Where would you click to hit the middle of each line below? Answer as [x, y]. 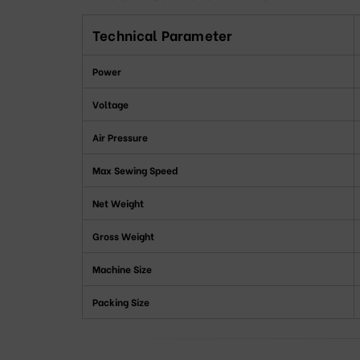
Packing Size [121, 302]
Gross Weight [123, 236]
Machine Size [122, 269]
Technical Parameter [163, 35]
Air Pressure [120, 137]
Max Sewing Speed [135, 170]
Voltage [110, 104]
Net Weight [118, 203]
